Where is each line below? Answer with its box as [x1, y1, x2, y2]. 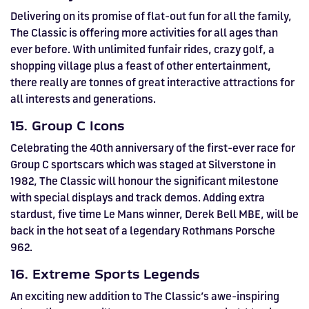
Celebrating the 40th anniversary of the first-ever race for [10, 141, 295, 155]
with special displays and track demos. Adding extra [10, 190, 265, 205]
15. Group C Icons [10, 119, 124, 134]
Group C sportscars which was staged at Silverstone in [10, 157, 276, 172]
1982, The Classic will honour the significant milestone [10, 174, 279, 188]
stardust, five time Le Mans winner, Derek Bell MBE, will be [10, 207, 299, 221]
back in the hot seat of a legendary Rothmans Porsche [10, 223, 275, 238]
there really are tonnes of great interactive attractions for [10, 75, 295, 90]
